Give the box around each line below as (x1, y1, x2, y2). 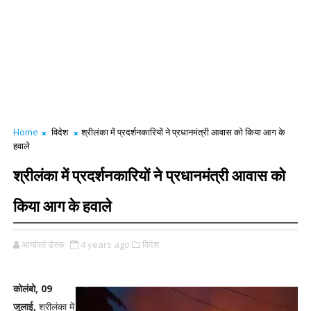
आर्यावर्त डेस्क (21, 238, 65, 251)
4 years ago (80, 238, 130, 251)
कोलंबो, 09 (12, 282, 52, 295)
